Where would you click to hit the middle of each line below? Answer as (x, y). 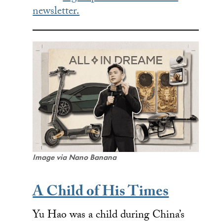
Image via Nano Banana (75, 157)
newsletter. (56, 12)
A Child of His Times (101, 193)
